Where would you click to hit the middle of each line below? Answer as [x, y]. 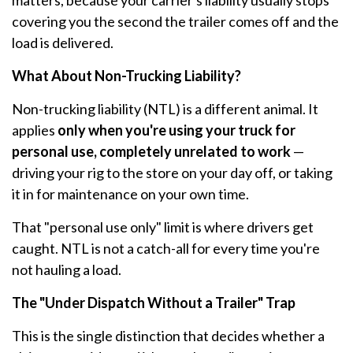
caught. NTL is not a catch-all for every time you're [166, 249]
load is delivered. [63, 43]
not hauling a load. [67, 270]
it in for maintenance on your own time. [130, 194]
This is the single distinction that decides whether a [168, 336]
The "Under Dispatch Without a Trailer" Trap [154, 303]
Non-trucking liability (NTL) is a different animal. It [165, 109]
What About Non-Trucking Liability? [126, 76]
